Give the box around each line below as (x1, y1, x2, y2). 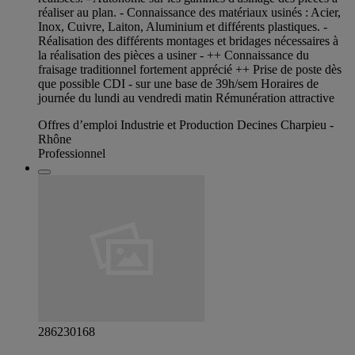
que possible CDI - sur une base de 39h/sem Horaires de (38, 77, 319, 91)
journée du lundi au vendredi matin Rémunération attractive (38, 91, 334, 105)
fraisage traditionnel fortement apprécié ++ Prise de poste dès (38, 63, 342, 77)
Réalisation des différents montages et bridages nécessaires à (38, 34, 338, 48)
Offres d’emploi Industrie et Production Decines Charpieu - (38, 118, 334, 132)
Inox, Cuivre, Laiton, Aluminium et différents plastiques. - (38, 20, 327, 34)
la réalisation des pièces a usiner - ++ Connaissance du (38, 48, 309, 63)
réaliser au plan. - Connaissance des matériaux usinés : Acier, (38, 6, 341, 20)
